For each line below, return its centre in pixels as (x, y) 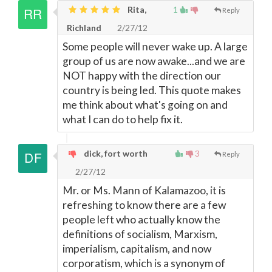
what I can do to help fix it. (123, 119)
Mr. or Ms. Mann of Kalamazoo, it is (144, 190)
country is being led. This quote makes (152, 90)
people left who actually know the (141, 219)
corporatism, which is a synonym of (144, 263)
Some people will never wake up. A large (155, 46)
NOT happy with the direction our (142, 76)
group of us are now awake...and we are (154, 61)
